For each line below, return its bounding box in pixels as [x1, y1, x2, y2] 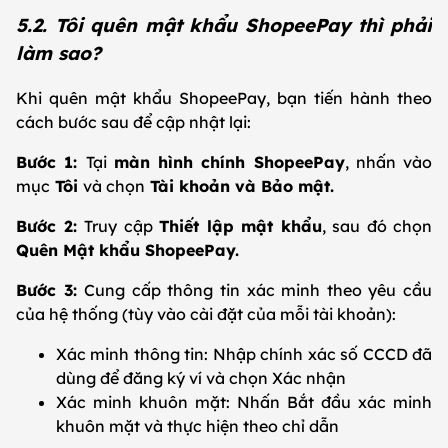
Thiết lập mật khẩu [159, 216, 322, 237]
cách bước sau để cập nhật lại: [16, 112, 255, 133]
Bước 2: [16, 216, 84, 237]
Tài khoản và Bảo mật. [145, 176, 339, 197]
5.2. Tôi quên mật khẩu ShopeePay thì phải [16, 13, 432, 38]
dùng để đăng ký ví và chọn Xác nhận [56, 368, 350, 389]
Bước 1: [16, 152, 86, 173]
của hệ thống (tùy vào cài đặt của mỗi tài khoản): [16, 304, 400, 325]
